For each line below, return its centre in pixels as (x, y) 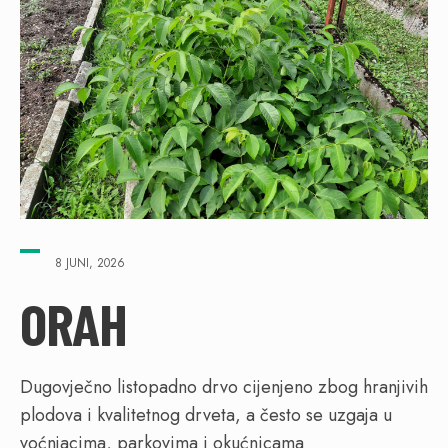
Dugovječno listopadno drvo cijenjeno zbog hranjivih (224, 387)
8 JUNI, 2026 (90, 263)
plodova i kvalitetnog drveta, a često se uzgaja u (206, 415)
